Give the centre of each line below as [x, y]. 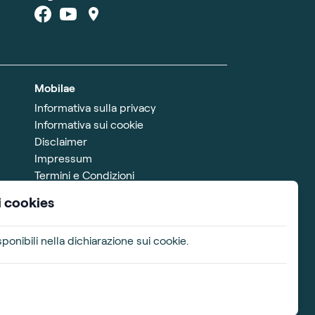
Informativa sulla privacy [96, 107]
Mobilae [55, 88]
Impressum [64, 158]
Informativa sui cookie [89, 124]
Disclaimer [61, 141]
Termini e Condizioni [85, 175]
